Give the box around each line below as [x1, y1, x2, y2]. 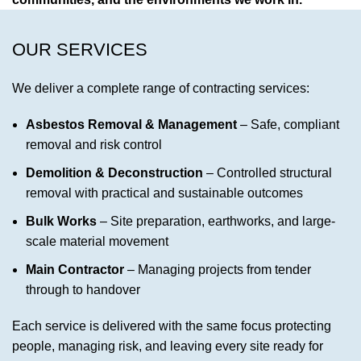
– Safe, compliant [237, 118, 339, 132]
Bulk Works [26, 214, 97, 229]
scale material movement [26, 234, 168, 249]
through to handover [26, 283, 140, 297]
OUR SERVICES [12, 39, 147, 60]
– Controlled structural [203, 166, 332, 180]
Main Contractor [26, 263, 124, 277]
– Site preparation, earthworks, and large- [97, 214, 335, 229]
